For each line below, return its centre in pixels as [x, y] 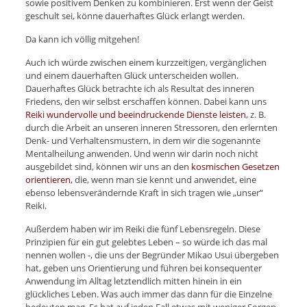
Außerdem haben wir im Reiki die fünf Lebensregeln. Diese [143, 229]
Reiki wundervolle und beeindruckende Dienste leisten [135, 115]
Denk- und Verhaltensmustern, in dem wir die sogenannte [143, 141]
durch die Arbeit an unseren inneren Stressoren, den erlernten [151, 128]
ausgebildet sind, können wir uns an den [108, 167]
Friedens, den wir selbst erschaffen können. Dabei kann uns [146, 102]
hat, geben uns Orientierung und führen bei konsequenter [143, 268]
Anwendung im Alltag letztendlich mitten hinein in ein [133, 281]
